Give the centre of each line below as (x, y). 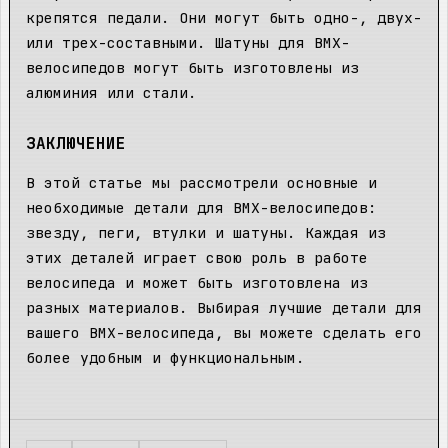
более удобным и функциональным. (165, 358)
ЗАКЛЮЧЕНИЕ (76, 143)
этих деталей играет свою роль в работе (197, 258)
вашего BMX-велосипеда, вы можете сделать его (224, 333)
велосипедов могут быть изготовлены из (192, 67)
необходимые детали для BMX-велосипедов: (201, 208)
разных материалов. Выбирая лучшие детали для (224, 308)
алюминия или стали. (111, 92)
